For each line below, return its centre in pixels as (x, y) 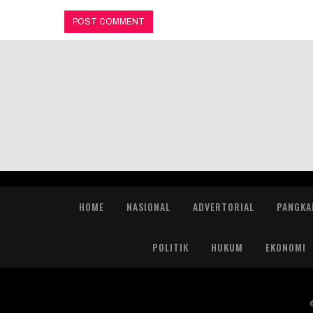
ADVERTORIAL (223, 207)
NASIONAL (148, 207)
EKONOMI (285, 247)
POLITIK (170, 247)
